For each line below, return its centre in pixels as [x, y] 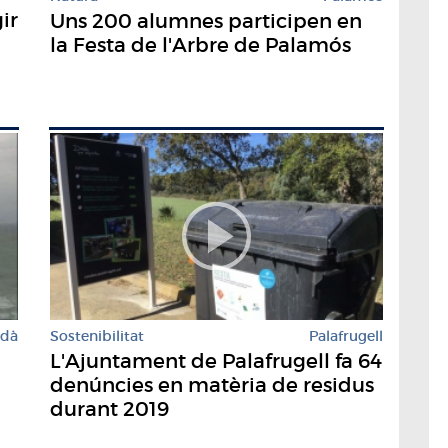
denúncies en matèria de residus [212, 384]
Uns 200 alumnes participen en [206, 20]
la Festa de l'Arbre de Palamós [200, 44]
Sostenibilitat [97, 335]
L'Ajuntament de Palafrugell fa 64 [216, 360]
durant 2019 [109, 408]
